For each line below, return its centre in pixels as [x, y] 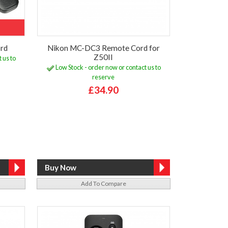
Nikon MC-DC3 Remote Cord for [103, 48]
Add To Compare [103, 183]
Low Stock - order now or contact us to [107, 67]
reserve [104, 77]
